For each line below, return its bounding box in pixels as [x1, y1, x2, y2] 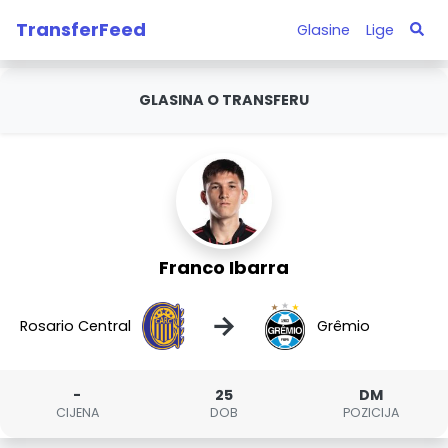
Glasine [296, 19, 350, 40]
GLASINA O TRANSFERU [139, 90, 309, 110]
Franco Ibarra [159, 255, 289, 280]
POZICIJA [342, 404, 399, 421]
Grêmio [316, 315, 370, 336]
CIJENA [55, 404, 99, 421]
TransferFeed [16, 16, 146, 42]
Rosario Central [20, 315, 132, 336]
